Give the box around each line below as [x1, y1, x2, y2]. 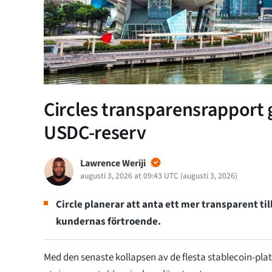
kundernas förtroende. [56, 214, 161, 229]
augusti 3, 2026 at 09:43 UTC [80, 169, 178, 182]
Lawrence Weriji [80, 156, 146, 170]
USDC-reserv [44, 118, 146, 147]
